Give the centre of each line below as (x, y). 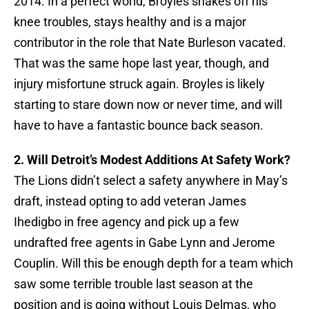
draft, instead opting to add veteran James (130, 201)
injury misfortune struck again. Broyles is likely (139, 84)
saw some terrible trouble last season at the (133, 284)
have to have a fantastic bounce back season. (139, 126)
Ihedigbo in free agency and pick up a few (127, 222)
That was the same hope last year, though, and (141, 63)
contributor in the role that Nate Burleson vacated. (150, 43)
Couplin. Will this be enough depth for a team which (153, 263)
